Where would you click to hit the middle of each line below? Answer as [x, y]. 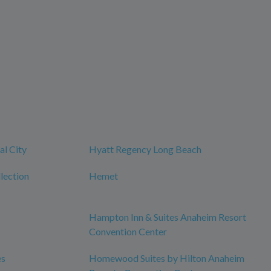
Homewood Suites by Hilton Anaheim [167, 258]
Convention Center [128, 232]
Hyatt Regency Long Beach [145, 149]
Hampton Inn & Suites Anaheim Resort [168, 217]
